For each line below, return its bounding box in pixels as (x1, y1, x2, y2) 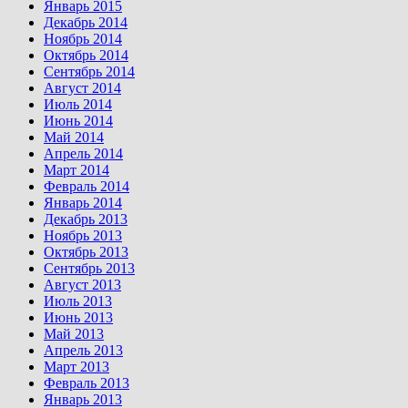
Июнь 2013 (44, 310, 113, 326)
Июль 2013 (44, 293, 112, 310)
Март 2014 (44, 162, 109, 178)
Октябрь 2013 (44, 244, 128, 260)
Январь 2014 (44, 195, 122, 211)
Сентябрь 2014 (44, 64, 135, 80)
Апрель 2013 (44, 342, 123, 359)
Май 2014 (44, 129, 104, 146)
